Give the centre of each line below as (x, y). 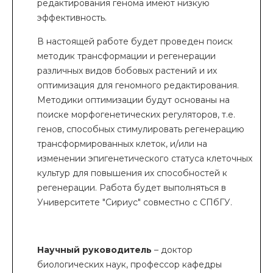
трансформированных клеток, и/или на (122, 144)
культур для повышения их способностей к (132, 173)
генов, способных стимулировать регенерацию (141, 129)
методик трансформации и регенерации (126, 56)
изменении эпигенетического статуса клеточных (145, 158)
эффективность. (72, 18)
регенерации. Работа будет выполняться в (132, 188)
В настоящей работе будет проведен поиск (135, 41)
